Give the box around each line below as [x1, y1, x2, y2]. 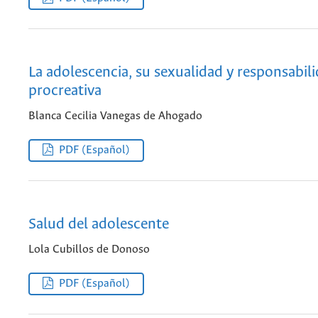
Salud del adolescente [28, 216, 169, 234]
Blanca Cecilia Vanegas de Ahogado [28, 110, 202, 123]
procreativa [28, 83, 102, 100]
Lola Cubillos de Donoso [28, 243, 150, 256]
